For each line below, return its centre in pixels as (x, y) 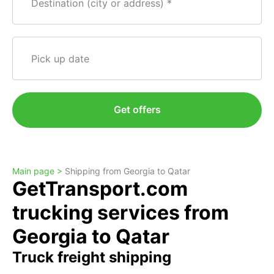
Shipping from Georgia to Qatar (128, 171)
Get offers (137, 109)
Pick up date (61, 59)
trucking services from (120, 213)
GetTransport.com (100, 189)
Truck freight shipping (92, 257)
